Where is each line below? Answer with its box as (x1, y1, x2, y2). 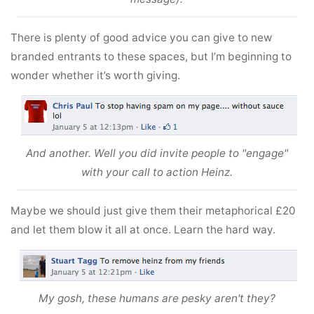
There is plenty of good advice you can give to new (11, 30, 273, 44)
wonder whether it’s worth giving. (11, 68, 181, 82)
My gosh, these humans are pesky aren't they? (39, 291, 275, 305)
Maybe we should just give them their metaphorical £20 (11, 203, 296, 217)
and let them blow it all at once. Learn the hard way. (11, 222, 276, 236)
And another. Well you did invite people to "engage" (26, 146, 288, 160)
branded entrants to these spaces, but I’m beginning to (11, 49, 292, 63)
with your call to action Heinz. (81, 165, 233, 179)
